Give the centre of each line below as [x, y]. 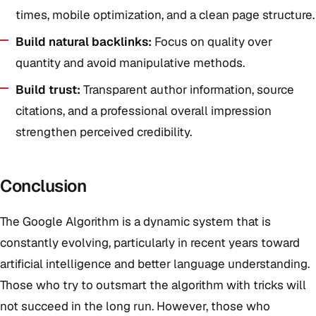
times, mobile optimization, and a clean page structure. [165, 15]
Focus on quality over [212, 42]
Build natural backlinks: [84, 42]
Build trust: [48, 90]
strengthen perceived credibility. [104, 132]
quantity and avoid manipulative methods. [130, 63]
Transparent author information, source [187, 90]
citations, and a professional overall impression [144, 111]
